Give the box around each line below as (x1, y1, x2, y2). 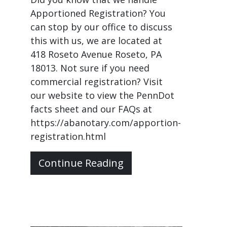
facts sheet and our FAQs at (30, 103, 152, 115)
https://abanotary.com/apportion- (30, 117, 181, 129)
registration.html (30, 130, 106, 142)
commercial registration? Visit (30, 75, 163, 88)
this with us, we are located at (30, 34, 162, 47)
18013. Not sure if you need (30, 62, 149, 74)
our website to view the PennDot (30, 89, 174, 101)
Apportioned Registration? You (30, 7, 166, 19)
